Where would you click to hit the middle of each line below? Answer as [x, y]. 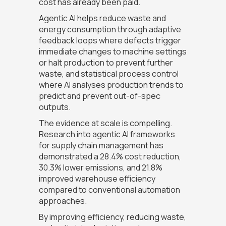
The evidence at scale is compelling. [105, 123]
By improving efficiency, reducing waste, [112, 217]
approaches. [63, 201]
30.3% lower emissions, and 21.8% [100, 168]
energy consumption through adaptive [110, 30]
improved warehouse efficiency [97, 179]
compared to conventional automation [109, 190]
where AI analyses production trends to [111, 85]
